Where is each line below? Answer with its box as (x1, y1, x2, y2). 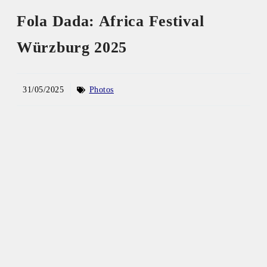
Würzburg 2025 (17, 38, 128, 56)
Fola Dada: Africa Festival (17, 12, 204, 30)
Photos (89, 85, 114, 95)
